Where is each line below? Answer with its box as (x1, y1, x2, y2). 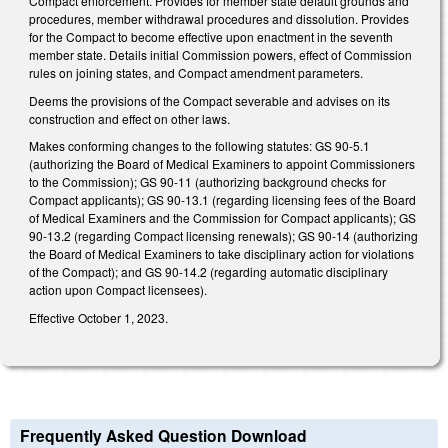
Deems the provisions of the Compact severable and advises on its (29, 91, 390, 109)
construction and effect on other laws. (29, 109, 233, 127)
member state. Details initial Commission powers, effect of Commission (29, 45, 412, 63)
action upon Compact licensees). (29, 281, 207, 299)
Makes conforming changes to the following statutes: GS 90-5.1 (29, 137, 370, 155)
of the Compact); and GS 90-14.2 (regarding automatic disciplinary (29, 263, 388, 281)
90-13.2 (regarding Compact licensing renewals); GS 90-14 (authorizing (29, 227, 418, 245)
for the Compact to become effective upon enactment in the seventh (29, 27, 393, 45)
